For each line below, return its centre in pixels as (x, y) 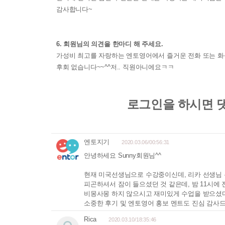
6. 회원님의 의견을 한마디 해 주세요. (110, 44)
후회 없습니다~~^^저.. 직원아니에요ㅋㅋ (115, 67)
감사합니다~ (74, 9)
